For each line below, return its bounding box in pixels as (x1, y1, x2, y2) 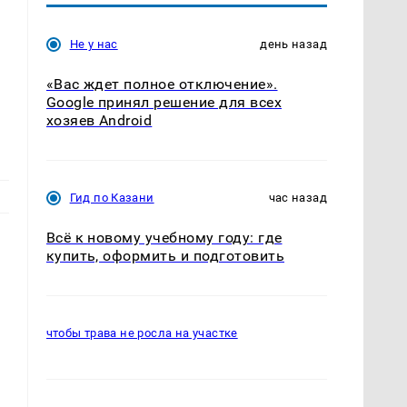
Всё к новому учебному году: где (45, 228, 283, 246)
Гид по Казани (69, 190, 154, 204)
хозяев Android (45, 111, 153, 129)
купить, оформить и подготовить (45, 246, 284, 264)
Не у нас (69, 36, 118, 51)
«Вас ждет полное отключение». (45, 74, 278, 93)
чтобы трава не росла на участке (45, 326, 238, 341)
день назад (260, 36, 327, 51)
